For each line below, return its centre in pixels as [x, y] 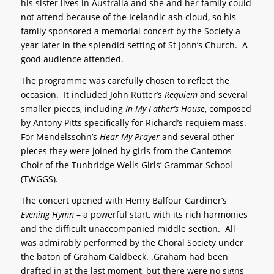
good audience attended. [72, 59]
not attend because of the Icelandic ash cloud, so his [128, 17]
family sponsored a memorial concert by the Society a [130, 31]
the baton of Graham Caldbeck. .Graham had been [124, 257]
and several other [197, 137]
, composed [228, 109]
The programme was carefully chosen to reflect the [125, 81]
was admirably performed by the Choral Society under [132, 243]
